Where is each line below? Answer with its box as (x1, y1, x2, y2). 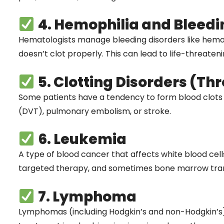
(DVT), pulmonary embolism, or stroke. (18, 105, 171, 117)
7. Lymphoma (37, 186, 136, 206)
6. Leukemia (37, 129, 126, 149)
